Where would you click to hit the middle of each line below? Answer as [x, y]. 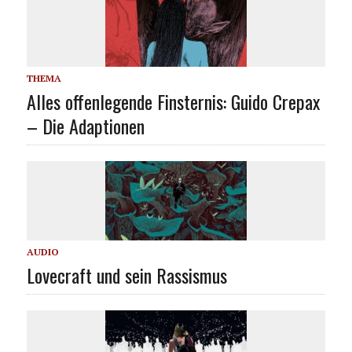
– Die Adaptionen [85, 125]
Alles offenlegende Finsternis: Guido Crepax [173, 101]
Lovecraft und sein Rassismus [126, 275]
